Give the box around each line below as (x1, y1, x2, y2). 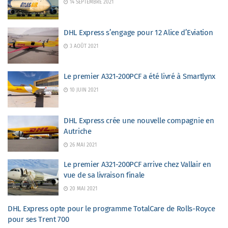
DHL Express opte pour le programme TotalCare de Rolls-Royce (8, 204, 215, 213)
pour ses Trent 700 (8, 214, 69, 224)
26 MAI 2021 (68, 141, 97, 148)
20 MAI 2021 (68, 186, 97, 192)
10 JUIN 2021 (68, 87, 98, 93)
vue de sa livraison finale (64, 170, 145, 180)
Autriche (64, 126, 92, 136)
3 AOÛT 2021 (68, 43, 98, 49)
